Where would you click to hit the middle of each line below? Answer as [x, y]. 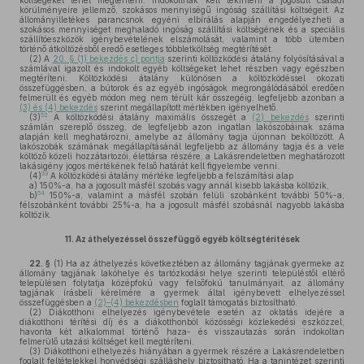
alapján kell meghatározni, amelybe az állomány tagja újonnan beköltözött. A [182, 136]
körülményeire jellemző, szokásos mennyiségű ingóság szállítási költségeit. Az [182, 10]
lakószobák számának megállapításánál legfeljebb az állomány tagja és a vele [182, 146]
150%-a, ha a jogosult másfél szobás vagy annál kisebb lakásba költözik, [183, 185]
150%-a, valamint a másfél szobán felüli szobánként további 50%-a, [195, 195]
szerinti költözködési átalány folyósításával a [254, 58]
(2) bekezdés [280, 117]
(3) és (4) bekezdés [58, 107]
